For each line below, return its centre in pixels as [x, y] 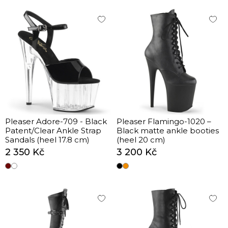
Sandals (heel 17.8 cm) [47, 140]
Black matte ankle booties [168, 131]
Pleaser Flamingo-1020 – [164, 121]
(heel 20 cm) [141, 140]
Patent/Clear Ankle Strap [53, 131]
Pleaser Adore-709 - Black [56, 121]
